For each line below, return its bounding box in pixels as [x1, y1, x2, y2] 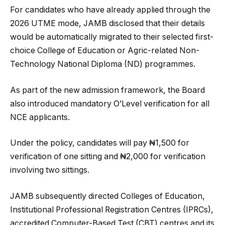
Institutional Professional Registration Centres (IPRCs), [10, 204, 213, 214]
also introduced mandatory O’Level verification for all [10, 98, 209, 108]
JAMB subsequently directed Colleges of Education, [10, 191, 205, 201]
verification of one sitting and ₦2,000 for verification [10, 152, 205, 162]
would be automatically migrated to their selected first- [10, 32, 213, 42]
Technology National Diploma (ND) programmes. [10, 59, 195, 69]
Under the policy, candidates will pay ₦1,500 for [10, 138, 189, 148]
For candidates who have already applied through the [10, 5, 210, 15]
